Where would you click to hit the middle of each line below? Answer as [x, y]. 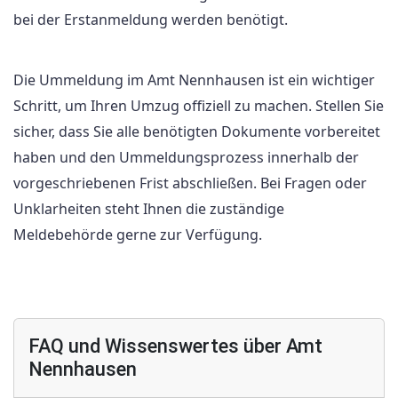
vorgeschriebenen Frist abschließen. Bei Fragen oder [190, 183]
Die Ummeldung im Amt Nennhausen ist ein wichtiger [194, 80]
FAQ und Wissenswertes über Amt [175, 346]
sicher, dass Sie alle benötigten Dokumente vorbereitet [197, 132]
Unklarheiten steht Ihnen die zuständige [149, 209]
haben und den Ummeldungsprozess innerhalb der [186, 158]
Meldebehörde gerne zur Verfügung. [138, 235]
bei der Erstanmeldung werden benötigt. [151, 20]
